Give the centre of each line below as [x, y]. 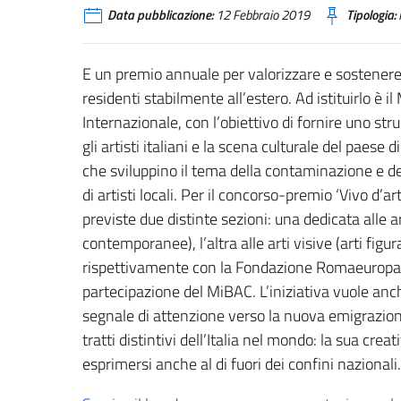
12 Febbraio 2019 [261, 15]
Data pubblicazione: [160, 15]
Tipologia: [371, 15]
